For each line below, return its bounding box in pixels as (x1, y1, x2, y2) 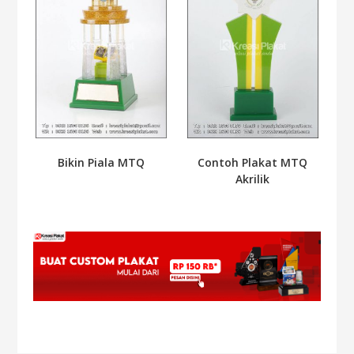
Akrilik (235, 171, 270, 186)
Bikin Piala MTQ (58, 154, 145, 170)
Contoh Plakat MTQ (198, 154, 308, 170)
